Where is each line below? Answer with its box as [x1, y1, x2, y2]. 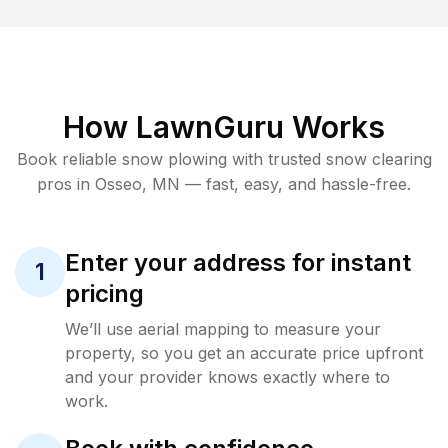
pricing [65, 279, 144, 308]
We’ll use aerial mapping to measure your [65, 319, 381, 339]
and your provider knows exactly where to [65, 367, 390, 387]
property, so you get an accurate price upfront [65, 343, 423, 363]
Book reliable [16, 149, 122, 169]
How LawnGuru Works [63, 109, 385, 145]
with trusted [226, 149, 321, 169]
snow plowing [121, 149, 227, 169]
